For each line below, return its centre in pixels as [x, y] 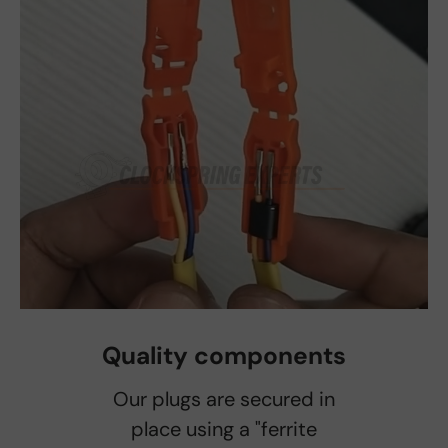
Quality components [224, 355]
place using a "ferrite [224, 429]
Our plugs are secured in [224, 399]
